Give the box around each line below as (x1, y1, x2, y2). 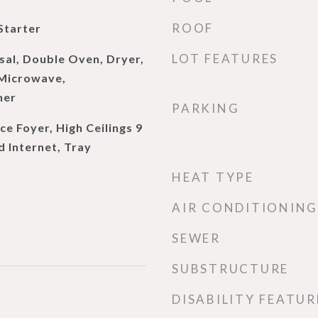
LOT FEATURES (172, 51, 278, 66)
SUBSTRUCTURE (172, 261, 289, 276)
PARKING (172, 101, 240, 116)
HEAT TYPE (172, 170, 254, 185)
